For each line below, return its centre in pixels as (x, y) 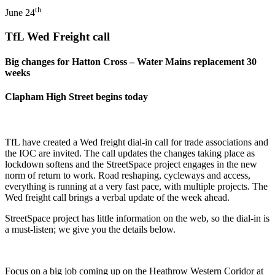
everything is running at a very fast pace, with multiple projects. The (136, 186)
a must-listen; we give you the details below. (90, 229)
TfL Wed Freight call (57, 36)
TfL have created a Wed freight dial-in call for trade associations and (137, 142)
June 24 (20, 13)
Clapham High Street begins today (76, 97)
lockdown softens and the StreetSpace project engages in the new (131, 164)
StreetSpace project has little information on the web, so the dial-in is (137, 218)
